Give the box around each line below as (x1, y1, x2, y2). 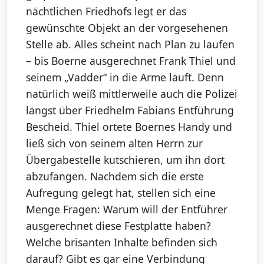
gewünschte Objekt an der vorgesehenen (26, 21, 228, 35)
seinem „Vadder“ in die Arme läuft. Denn (26, 70, 224, 85)
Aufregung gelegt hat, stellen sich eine (26, 186, 216, 200)
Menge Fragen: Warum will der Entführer (26, 202, 227, 217)
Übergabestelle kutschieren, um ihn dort (26, 153, 225, 167)
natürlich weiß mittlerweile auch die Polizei (26, 87, 237, 101)
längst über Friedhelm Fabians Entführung (26, 103, 234, 118)
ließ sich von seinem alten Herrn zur (26, 136, 203, 151)
